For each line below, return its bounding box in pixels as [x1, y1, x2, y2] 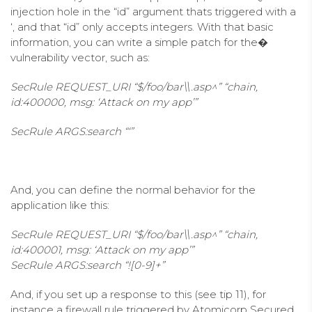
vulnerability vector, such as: [10, 50, 150, 64]
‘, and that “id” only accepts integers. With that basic [10, 19, 274, 33]
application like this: [10, 198, 109, 212]
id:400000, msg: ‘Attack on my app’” [10, 95, 197, 109]
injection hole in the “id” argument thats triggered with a [10, 4, 296, 18]
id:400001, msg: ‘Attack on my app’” [10, 242, 194, 256]
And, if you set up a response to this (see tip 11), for [10, 287, 266, 301]
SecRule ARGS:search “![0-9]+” [10, 258, 164, 272]
